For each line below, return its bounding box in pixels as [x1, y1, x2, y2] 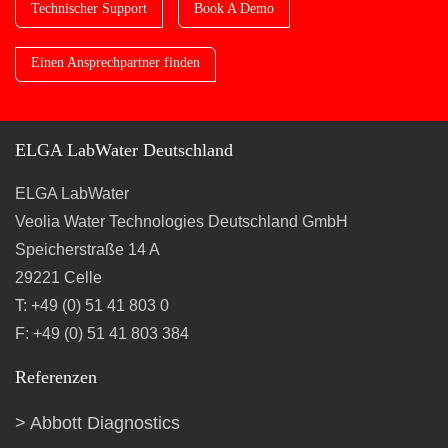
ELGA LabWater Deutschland [15, 140, 233, 160]
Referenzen [15, 367, 97, 387]
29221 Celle [15, 269, 102, 286]
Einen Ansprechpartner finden [31, 55, 200, 70]
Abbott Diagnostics [30, 413, 180, 433]
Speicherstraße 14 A [15, 241, 160, 258]
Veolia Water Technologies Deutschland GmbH [15, 213, 348, 230]
